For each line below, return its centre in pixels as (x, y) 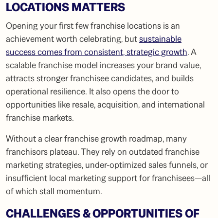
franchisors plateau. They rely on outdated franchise (103, 152)
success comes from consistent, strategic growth (97, 52)
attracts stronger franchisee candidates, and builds (100, 78)
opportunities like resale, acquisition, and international (105, 105)
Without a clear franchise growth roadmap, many (96, 139)
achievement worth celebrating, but (73, 39)
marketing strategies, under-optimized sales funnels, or (107, 165)
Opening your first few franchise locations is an (93, 26)
